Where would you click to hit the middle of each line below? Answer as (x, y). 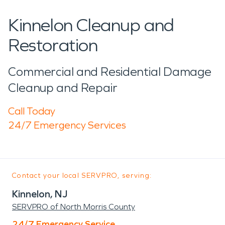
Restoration (53, 45)
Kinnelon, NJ (40, 194)
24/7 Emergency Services (67, 125)
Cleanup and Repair (63, 88)
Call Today (32, 111)
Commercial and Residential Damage (110, 72)
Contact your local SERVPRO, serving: (82, 175)
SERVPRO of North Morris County (74, 206)
